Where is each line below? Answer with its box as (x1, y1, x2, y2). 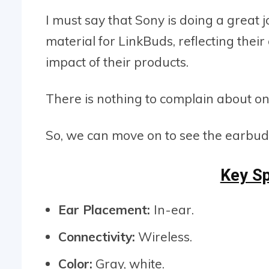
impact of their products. (46, 53, 189, 70)
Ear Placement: (58, 201, 154, 217)
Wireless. (135, 228, 192, 244)
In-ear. (154, 201, 194, 217)
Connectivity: (58, 228, 135, 244)
